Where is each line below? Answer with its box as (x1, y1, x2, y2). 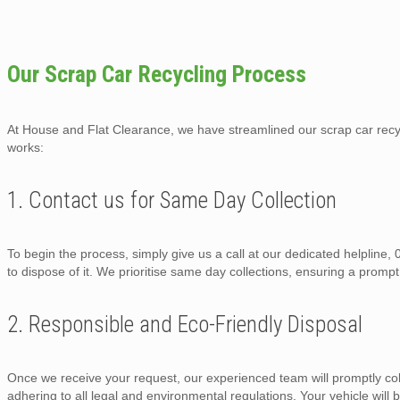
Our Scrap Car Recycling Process (7, 60, 306, 87)
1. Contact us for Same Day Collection (7, 187, 337, 213)
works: (7, 139, 44, 154)
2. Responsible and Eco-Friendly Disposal (7, 311, 362, 337)
